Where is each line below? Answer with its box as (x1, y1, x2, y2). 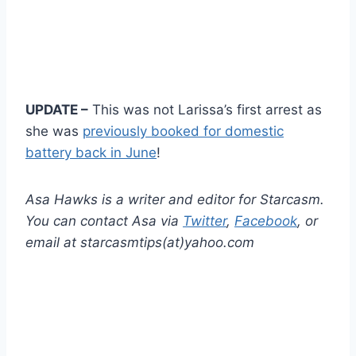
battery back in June (25, 144, 157, 161)
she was (25, 122, 83, 139)
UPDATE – (25, 101, 88, 118)
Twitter (183, 212, 226, 229)
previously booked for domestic (83, 122, 284, 139)
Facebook (234, 212, 297, 229)
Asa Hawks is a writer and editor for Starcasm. (25, 191, 324, 207)
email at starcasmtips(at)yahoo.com (25, 234, 254, 250)
